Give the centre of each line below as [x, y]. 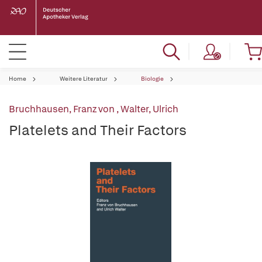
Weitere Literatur [84, 79]
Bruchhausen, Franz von [63, 109]
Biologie [152, 79]
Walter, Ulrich [149, 109]
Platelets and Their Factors [98, 130]
